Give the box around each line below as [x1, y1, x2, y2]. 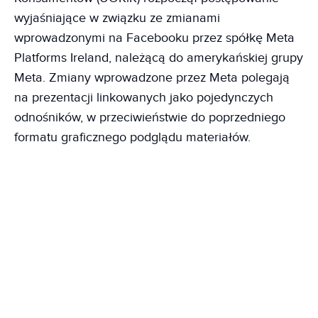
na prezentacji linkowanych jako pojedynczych [14, 90, 273, 105]
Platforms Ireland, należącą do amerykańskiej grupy [14, 50, 303, 65]
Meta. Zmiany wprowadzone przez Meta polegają [14, 70, 290, 85]
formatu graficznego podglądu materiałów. [14, 130, 251, 145]
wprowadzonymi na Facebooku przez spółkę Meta [14, 31, 295, 45]
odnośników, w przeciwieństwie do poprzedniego [14, 110, 285, 125]
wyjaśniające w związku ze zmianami [14, 11, 220, 26]
